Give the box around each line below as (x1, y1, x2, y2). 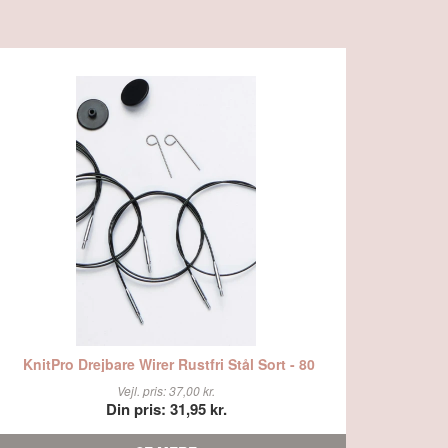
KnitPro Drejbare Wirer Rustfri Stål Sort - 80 (22, 353, 315, 374)
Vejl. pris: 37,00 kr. (117, 382, 215, 399)
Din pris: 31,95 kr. (105, 398, 227, 420)
